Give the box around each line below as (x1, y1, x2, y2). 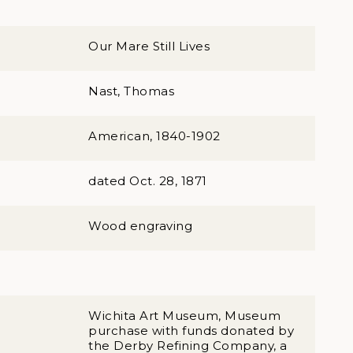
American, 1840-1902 (88, 128, 221, 143)
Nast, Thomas (88, 84, 174, 98)
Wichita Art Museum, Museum (88, 308, 281, 323)
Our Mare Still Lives (88, 39, 210, 54)
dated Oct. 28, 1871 (88, 173, 207, 188)
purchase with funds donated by (88, 323, 294, 338)
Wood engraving (88, 218, 192, 233)
